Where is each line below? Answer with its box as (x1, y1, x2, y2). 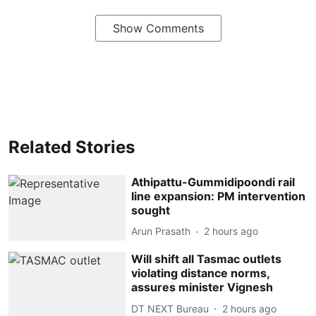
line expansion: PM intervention (131, 188, 306, 203)
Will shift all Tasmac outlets (131, 252, 282, 267)
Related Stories (8, 136, 135, 157)
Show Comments (112, 20, 204, 35)
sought (131, 202, 171, 217)
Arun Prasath (131, 225, 191, 237)
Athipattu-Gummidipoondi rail (131, 174, 296, 189)
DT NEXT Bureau (131, 302, 209, 315)
